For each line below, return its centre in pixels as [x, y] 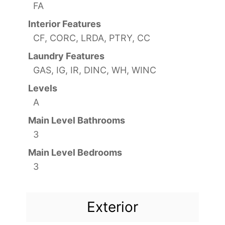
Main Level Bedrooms [75, 152]
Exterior [113, 207]
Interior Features [65, 24]
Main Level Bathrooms [77, 120]
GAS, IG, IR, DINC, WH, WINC [95, 70]
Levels [43, 88]
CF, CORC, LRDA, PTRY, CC [92, 38]
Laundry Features [66, 56]
